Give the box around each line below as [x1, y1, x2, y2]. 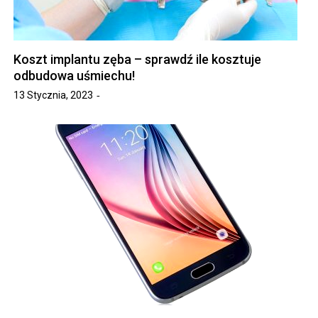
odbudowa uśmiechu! [13, 67, 136, 83]
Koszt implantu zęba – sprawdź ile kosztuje [13, 51, 262, 67]
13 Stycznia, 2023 [13, 89, 94, 101]
